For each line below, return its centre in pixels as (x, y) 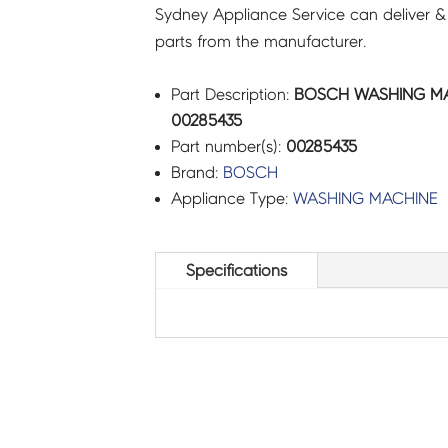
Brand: (196, 172)
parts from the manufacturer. (260, 41)
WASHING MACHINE (364, 198)
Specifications (236, 271)
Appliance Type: (231, 198)
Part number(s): (228, 146)
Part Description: (232, 94)
